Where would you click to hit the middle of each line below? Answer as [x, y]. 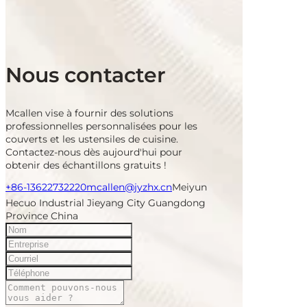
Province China [42, 216]
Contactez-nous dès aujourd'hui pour [94, 152]
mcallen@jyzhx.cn [129, 187]
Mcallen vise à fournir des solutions [89, 113]
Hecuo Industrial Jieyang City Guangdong [106, 203]
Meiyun [189, 187]
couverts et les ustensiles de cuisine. [92, 139]
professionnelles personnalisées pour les [101, 126]
